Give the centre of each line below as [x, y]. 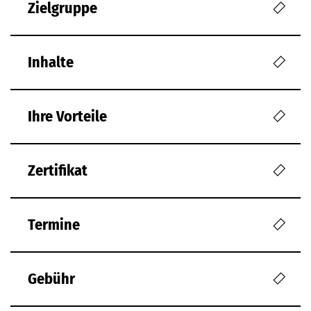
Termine [54, 225]
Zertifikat [58, 171]
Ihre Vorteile [67, 117]
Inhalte [51, 62]
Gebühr [51, 279]
